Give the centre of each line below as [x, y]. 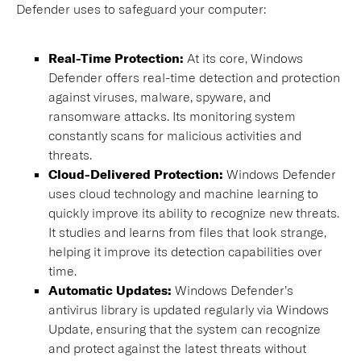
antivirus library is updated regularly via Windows [189, 309]
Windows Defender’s [234, 290]
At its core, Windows [243, 58]
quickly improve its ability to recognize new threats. [194, 212]
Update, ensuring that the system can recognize [185, 328]
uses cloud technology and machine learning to [183, 193]
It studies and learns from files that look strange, [187, 232]
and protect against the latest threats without [177, 348]
